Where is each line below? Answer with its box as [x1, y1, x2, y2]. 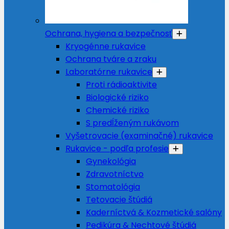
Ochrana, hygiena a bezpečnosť [45, 28, 172, 39]
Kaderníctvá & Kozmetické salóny [86, 207, 222, 218]
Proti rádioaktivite [86, 79, 157, 90]
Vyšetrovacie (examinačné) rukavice [65, 130, 213, 142]
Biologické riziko [86, 91, 149, 103]
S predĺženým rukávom [86, 117, 179, 129]
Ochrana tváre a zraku [65, 53, 156, 65]
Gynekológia [86, 155, 136, 167]
